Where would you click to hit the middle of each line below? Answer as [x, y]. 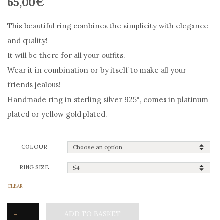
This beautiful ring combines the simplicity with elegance [108, 26]
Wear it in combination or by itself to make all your [97, 70]
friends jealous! [34, 85]
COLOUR [34, 147]
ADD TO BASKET [92, 213]
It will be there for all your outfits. [66, 55]
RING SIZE [34, 167]
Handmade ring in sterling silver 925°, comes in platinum [108, 99]
